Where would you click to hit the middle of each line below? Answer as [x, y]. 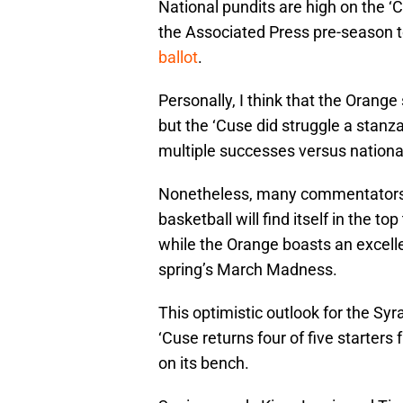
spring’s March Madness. [248, 270]
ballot [178, 58]
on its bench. [204, 363]
